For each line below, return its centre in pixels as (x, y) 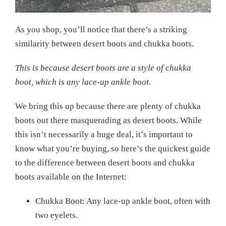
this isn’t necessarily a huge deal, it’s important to (104, 134)
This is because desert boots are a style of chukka (103, 68)
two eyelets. (56, 215)
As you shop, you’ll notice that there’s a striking (101, 29)
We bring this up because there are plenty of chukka (108, 106)
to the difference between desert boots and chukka (105, 162)
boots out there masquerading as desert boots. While (108, 120)
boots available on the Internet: (71, 177)
